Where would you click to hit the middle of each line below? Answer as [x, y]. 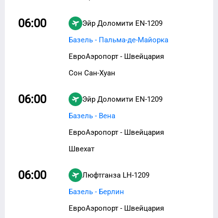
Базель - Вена [92, 116]
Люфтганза [101, 175]
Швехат [82, 149]
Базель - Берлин [96, 191]
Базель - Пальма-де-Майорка [118, 40]
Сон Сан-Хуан [92, 73]
